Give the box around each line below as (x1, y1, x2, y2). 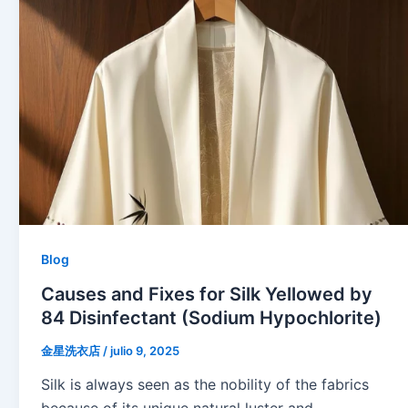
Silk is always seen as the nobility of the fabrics (41, 375, 370, 394)
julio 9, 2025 (110, 342, 180, 358)
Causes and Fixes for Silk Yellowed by (41, 282, 373, 305)
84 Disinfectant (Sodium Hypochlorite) (41, 306, 382, 329)
